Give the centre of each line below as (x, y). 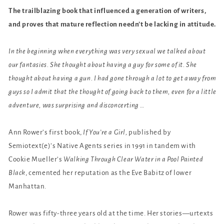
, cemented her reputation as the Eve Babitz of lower (109, 172)
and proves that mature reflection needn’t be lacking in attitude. (112, 24)
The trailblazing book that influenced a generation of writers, (107, 10)
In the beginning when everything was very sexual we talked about (107, 51)
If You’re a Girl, (105, 132)
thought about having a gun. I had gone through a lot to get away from (112, 78)
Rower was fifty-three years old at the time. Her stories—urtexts (111, 213)
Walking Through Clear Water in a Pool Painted (133, 159)
